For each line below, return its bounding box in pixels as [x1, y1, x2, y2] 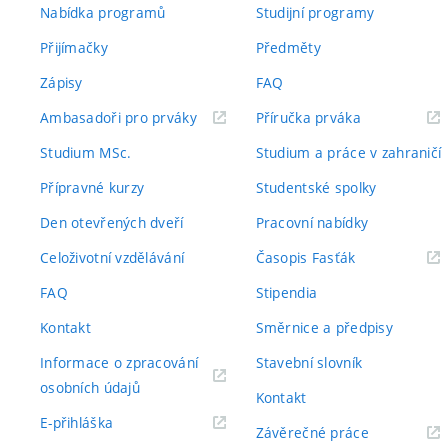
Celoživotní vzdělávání [40, 247, 185, 267]
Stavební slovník [255, 352, 363, 372]
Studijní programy [255, 2, 375, 22]
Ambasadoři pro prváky [40, 107, 197, 127]
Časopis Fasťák [255, 247, 356, 267]
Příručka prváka [255, 107, 361, 127]
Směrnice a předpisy [255, 317, 393, 337]
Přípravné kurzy [40, 177, 145, 197]
